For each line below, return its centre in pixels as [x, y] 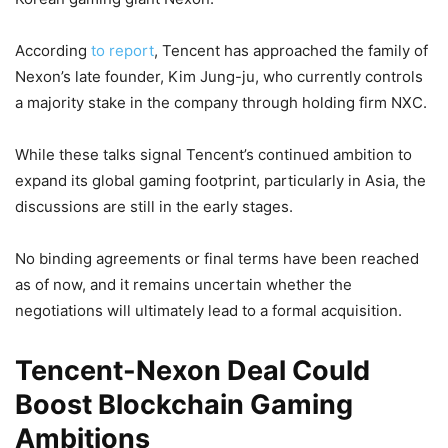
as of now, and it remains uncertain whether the [183, 284]
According [53, 50]
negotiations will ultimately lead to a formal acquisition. [208, 310]
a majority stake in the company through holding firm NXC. [221, 102]
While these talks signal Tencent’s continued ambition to [213, 154]
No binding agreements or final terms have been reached [217, 258]
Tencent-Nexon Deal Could [192, 370]
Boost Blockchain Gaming [184, 404]
